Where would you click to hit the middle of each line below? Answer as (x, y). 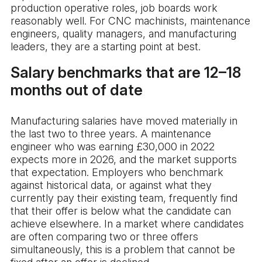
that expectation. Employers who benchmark (117, 173)
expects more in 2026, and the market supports (124, 160)
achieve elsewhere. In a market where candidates (127, 224)
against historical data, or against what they (111, 185)
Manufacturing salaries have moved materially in (124, 121)
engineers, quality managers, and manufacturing (123, 34)
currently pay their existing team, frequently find (124, 198)
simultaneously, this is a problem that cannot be (123, 250)
